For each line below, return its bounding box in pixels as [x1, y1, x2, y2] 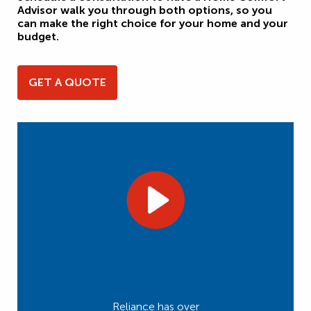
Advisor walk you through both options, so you [17, 3, 272, 17]
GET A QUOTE [28, 76, 106, 90]
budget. [17, 30, 59, 44]
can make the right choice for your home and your [17, 17, 288, 31]
